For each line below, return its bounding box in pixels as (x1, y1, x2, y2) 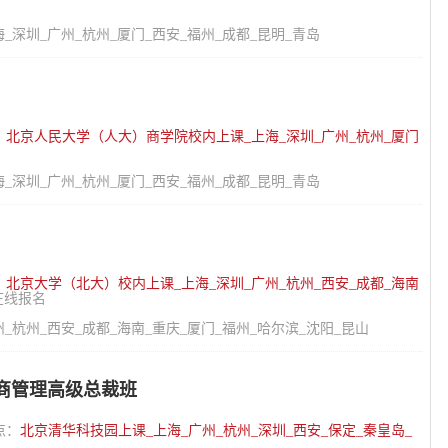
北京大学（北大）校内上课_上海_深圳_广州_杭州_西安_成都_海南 (6, 276, 419, 291)
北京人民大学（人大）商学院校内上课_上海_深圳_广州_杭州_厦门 (6, 129, 419, 144)
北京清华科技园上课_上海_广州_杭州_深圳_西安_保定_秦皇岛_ (20, 423, 412, 438)
